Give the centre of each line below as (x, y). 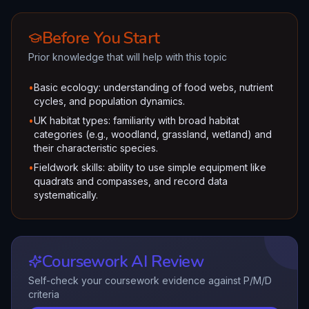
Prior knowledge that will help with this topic (128, 57)
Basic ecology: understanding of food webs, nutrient (153, 87)
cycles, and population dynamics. (109, 101)
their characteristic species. (96, 148)
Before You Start (101, 38)
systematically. (66, 195)
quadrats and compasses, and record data (131, 181)
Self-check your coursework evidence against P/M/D (150, 280)
